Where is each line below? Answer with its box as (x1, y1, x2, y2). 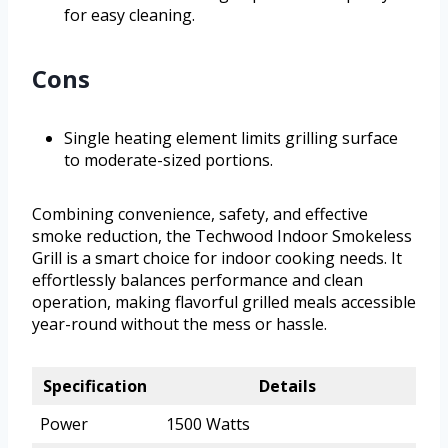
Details (258, 375, 316, 398)
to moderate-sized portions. (64, 149, 273, 172)
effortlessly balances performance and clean (32, 269, 363, 292)
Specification (43, 375, 147, 398)
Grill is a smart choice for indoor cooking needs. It (32, 247, 402, 270)
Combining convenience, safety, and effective (32, 203, 368, 226)
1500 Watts (166, 413, 250, 436)
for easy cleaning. (64, 4, 195, 27)
